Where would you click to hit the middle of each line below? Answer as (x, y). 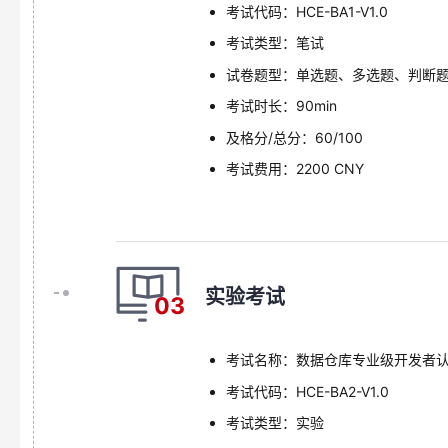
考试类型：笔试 (274, 42)
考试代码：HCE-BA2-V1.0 (307, 391)
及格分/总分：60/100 (294, 137)
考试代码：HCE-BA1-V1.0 (306, 11)
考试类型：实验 (274, 422)
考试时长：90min (281, 105)
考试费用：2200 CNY (294, 168)
